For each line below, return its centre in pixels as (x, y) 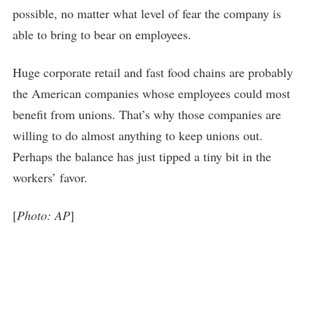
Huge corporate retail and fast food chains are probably (153, 73)
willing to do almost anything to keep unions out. (138, 136)
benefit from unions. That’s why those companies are (147, 115)
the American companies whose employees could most (151, 94)
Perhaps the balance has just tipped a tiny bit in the (142, 157)
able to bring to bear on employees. (102, 35)
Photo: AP (43, 216)
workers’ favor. (50, 178)
